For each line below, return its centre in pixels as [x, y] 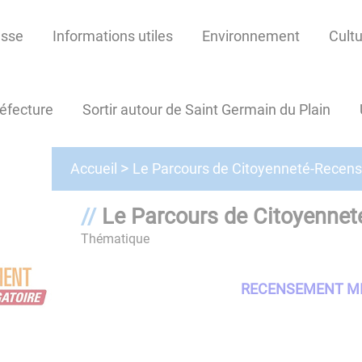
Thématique [115, 238]
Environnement [250, 36]
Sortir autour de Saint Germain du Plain [206, 110]
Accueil [93, 169]
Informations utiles [112, 36]
